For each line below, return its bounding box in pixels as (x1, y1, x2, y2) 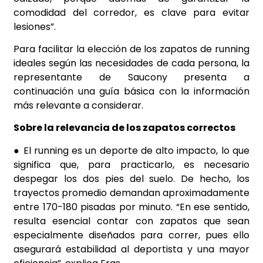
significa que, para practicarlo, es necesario (14, 157, 249, 171)
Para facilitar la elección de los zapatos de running (14, 42, 249, 56)
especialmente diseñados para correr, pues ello (14, 228, 249, 242)
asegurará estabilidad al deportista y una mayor (14, 242, 249, 256)
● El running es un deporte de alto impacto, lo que (14, 143, 249, 157)
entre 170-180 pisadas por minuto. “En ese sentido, (14, 200, 249, 214)
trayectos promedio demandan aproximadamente (14, 186, 249, 200)
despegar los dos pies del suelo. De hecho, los (14, 171, 249, 186)
